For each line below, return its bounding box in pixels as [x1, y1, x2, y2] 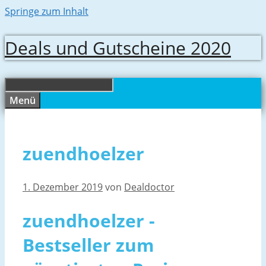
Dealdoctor [124, 180, 175, 194]
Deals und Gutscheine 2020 [5, 36, 231, 60]
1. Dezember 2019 [23, 180, 103, 194]
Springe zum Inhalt [5, 5, 88, 18]
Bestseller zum [23, 232, 154, 257]
